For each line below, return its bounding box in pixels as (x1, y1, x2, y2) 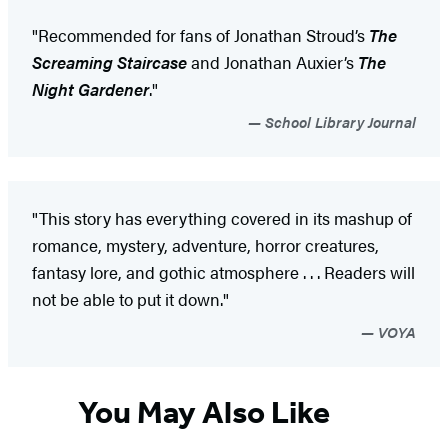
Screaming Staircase (32, 50, 187, 75)
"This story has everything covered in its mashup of (32, 206, 412, 231)
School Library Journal (261, 111, 416, 133)
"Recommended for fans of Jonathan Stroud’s (32, 23, 369, 48)
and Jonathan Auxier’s (187, 50, 358, 75)
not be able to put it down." (32, 287, 229, 312)
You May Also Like (78, 392, 330, 431)
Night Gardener (32, 77, 149, 102)
